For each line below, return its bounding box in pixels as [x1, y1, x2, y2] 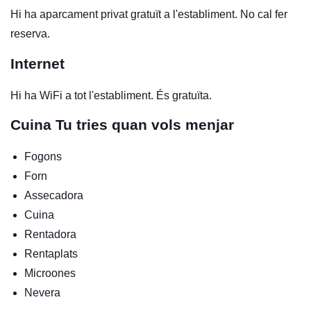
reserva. [10, 28, 50, 40]
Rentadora [24, 228, 76, 241]
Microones [24, 267, 76, 280]
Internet [10, 56, 65, 72]
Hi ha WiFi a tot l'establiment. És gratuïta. [10, 90, 212, 102]
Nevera [24, 287, 60, 299]
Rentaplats [24, 248, 78, 260]
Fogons [24, 151, 62, 163]
